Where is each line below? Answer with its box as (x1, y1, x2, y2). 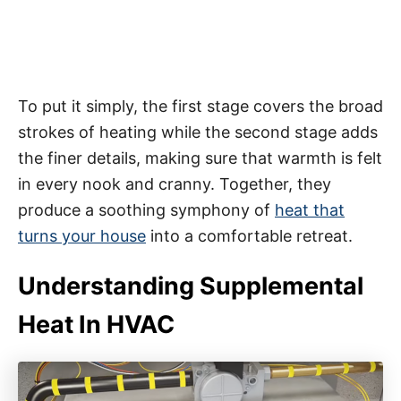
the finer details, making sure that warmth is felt (18, 148, 382, 167)
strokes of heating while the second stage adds (18, 122, 378, 141)
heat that (275, 200, 345, 219)
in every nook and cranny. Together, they (18, 174, 331, 193)
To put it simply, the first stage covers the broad (18, 96, 383, 115)
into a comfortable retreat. (146, 226, 353, 245)
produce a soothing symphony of (18, 200, 275, 219)
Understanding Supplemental (18, 270, 363, 301)
